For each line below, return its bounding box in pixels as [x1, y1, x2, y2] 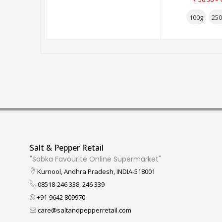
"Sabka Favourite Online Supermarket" [30, 154, 161, 165]
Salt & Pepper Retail [30, 142, 104, 154]
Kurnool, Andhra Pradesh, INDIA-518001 [36, 167, 155, 176]
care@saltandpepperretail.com [36, 206, 131, 215]
